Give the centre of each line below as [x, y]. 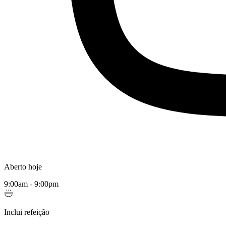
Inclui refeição [27, 212]
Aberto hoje [23, 167]
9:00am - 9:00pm [31, 184]
